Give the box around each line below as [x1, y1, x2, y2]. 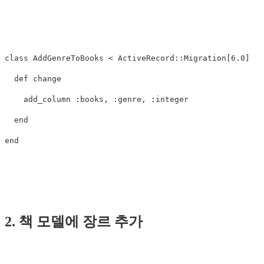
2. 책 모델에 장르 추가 [5, 214, 143, 230]
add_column [24, 95, 71, 104]
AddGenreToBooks [33, 54, 104, 63]
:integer [151, 95, 189, 104]
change [33, 74, 61, 84]
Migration [184, 54, 226, 63]
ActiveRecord [118, 54, 174, 63]
